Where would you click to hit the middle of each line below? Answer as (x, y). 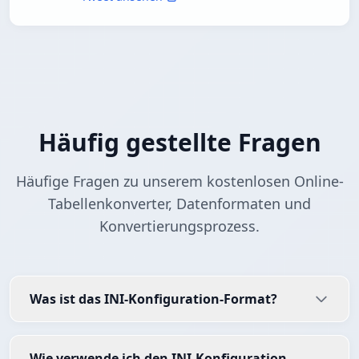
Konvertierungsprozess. (179, 226)
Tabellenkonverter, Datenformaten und (179, 204)
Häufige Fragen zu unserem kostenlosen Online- (179, 182)
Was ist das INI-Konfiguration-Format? (153, 299)
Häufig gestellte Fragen (179, 143)
